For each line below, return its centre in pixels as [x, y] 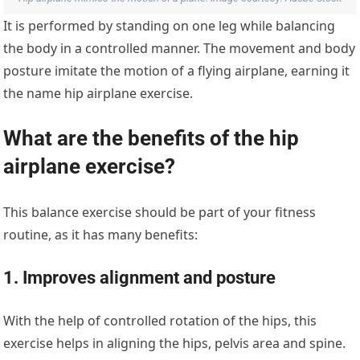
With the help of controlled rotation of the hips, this [160, 321]
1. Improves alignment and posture [140, 278]
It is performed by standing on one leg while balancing [170, 26]
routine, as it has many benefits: [101, 235]
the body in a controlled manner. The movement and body [180, 49]
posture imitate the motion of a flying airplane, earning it [177, 71]
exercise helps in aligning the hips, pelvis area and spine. [175, 344]
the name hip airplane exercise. [98, 94]
